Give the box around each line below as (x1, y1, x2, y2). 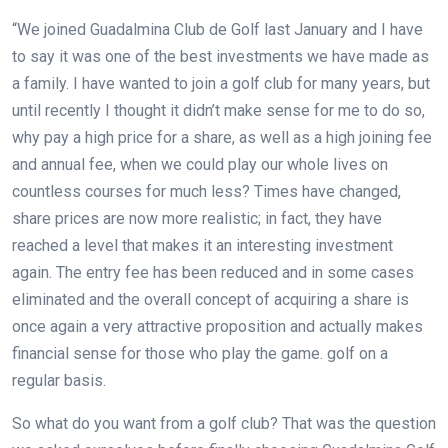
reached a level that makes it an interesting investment (12, 235, 393, 255)
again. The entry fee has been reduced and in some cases (12, 262, 414, 282)
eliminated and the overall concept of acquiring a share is (12, 289, 409, 309)
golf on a (327, 343, 388, 363)
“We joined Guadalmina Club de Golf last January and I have (12, 19, 423, 39)
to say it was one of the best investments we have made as (12, 46, 429, 66)
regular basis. (12, 370, 106, 390)
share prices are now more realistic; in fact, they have (12, 208, 382, 228)
